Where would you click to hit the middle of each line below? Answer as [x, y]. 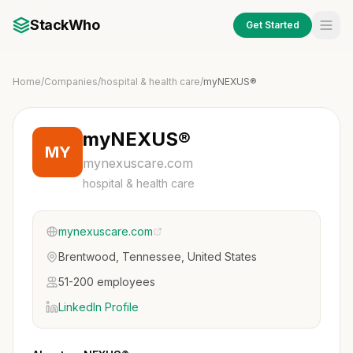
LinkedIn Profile [98, 307]
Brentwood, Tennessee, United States [158, 256]
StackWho [65, 25]
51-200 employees [107, 282]
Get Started [273, 25]
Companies [71, 82]
